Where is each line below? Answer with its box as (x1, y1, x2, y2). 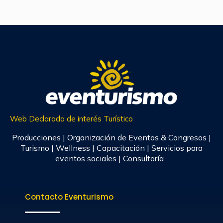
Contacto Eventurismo (25, 191, 113, 202)
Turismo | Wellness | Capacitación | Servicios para (20, 142, 203, 153)
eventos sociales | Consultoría (55, 153, 168, 163)
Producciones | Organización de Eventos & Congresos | (12, 132, 211, 142)
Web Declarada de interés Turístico (10, 113, 133, 123)
